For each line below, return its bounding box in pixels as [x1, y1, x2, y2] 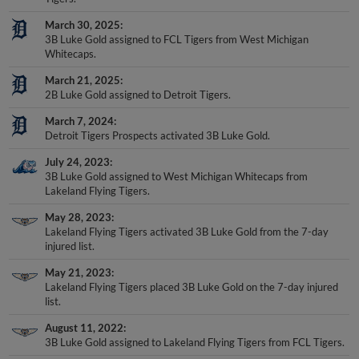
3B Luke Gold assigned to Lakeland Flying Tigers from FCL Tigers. [45, 321, 345, 335]
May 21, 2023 [45, 252, 112, 265]
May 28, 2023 [45, 196, 112, 210]
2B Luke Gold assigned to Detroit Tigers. [45, 74, 232, 87]
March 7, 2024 [45, 100, 115, 114]
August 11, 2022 [45, 307, 124, 321]
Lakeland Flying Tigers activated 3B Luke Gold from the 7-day [45, 211, 329, 224]
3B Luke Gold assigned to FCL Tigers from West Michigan [45, 18, 309, 32]
